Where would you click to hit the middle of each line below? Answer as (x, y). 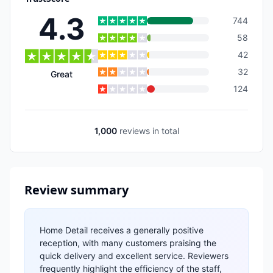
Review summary (76, 190)
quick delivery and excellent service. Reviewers (134, 256)
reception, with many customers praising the (128, 243)
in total (164, 131)
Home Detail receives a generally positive (122, 230)
